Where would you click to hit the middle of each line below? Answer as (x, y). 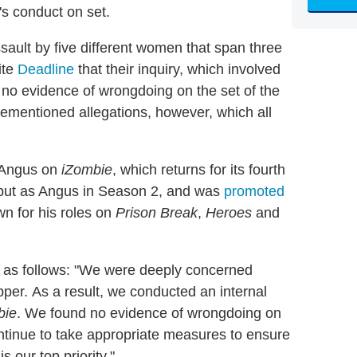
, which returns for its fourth (199, 170)
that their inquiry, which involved (177, 70)
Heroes (229, 213)
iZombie (87, 170)
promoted (254, 192)
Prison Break (157, 213)
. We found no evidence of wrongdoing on (149, 314)
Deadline (46, 70)
